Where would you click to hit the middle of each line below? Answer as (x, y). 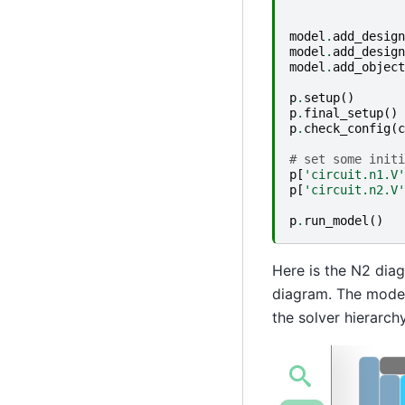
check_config (347, 128)
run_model (336, 220)
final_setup (343, 113)
